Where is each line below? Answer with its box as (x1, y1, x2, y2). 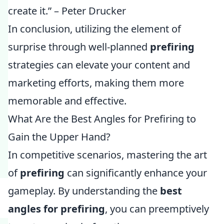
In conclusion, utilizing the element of (8, 22, 181, 35)
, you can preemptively (105, 202, 209, 215)
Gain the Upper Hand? (8, 130, 110, 143)
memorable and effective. (8, 94, 126, 107)
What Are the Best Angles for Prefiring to (8, 112, 196, 125)
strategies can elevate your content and (8, 58, 190, 71)
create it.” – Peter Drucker (8, 4, 126, 17)
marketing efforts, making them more (8, 76, 184, 89)
